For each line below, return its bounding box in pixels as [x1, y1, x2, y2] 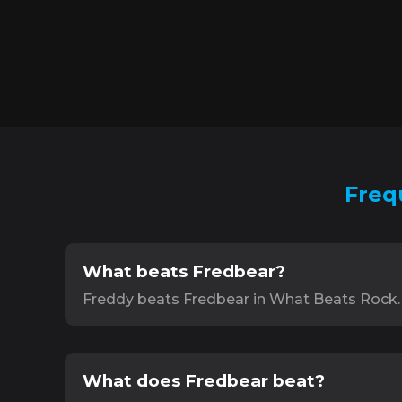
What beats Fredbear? [83, 261, 285, 282]
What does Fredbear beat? [83, 371, 325, 391]
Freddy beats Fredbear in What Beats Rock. [83, 291, 400, 308]
